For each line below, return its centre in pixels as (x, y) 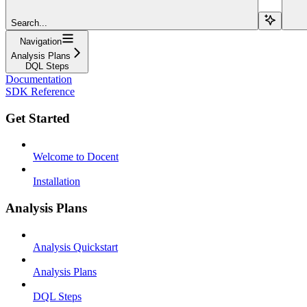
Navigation (41, 41)
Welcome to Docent (76, 157)
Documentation (39, 79)
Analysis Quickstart (75, 247)
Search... (29, 23)
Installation (57, 182)
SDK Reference (40, 91)
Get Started (38, 118)
